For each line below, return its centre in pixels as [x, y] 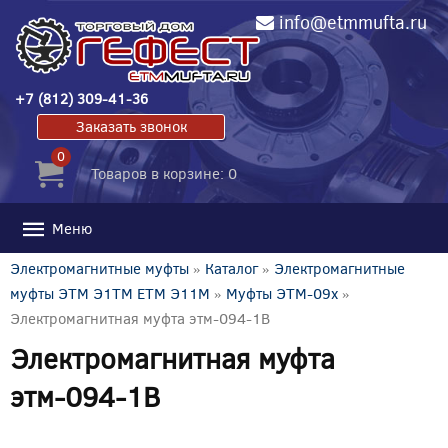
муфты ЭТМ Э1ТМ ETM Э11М [110, 292]
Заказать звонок [131, 125]
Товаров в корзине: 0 [164, 172]
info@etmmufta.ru [352, 22]
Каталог [231, 267]
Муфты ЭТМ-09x [282, 292]
